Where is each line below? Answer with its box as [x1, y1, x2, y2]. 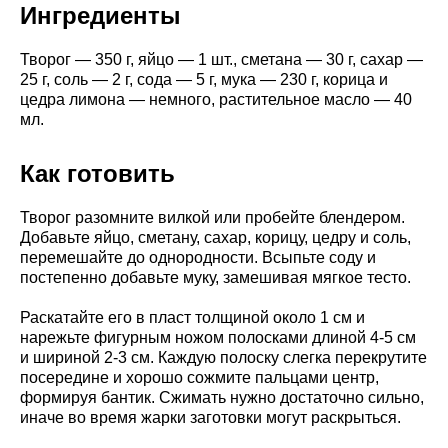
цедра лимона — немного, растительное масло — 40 [20, 90, 412, 108]
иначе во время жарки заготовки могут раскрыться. [20, 408, 401, 426]
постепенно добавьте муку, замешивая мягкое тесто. [20, 268, 411, 286]
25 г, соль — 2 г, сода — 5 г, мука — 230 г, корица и [20, 70, 388, 88]
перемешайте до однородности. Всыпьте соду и [20, 248, 376, 266]
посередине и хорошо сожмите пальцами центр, [20, 368, 379, 386]
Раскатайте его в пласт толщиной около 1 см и [20, 308, 365, 326]
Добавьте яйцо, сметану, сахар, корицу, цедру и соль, [20, 228, 411, 246]
